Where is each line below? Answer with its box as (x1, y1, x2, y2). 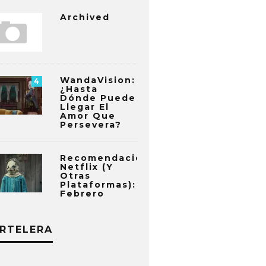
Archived (60, 12, 110, 23)
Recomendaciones (60, 153, 163, 163)
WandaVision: (60, 75, 135, 85)
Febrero (60, 188, 104, 199)
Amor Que (60, 110, 116, 121)
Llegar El (60, 102, 109, 112)
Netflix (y (60, 161, 113, 172)
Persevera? (60, 119, 122, 130)
